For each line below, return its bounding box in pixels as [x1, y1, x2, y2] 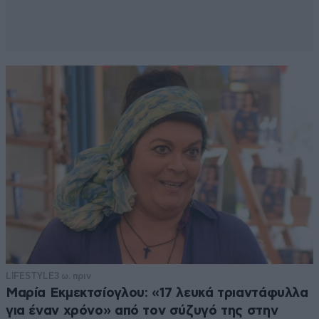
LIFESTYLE [6, 270, 54, 281]
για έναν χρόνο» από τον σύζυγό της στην [6, 303, 278, 318]
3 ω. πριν [53, 270, 91, 281]
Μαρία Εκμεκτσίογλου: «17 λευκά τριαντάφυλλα [6, 286, 308, 300]
